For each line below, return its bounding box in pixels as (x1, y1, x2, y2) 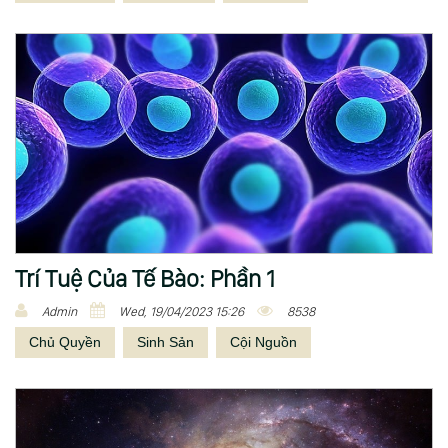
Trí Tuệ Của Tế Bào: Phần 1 (15, 263, 275, 293)
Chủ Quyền (29, 333, 101, 350)
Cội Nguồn (230, 333, 297, 350)
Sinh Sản (137, 333, 194, 350)
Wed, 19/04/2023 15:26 (119, 303, 244, 319)
